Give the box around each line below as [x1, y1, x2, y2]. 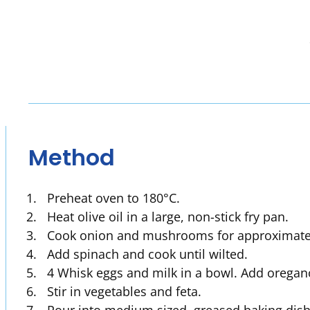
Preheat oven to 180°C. [47, 190, 181, 207]
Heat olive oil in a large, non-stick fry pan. [47, 208, 289, 226]
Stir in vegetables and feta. [47, 283, 202, 300]
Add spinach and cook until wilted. [47, 246, 248, 263]
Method [28, 141, 115, 173]
